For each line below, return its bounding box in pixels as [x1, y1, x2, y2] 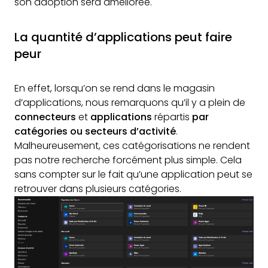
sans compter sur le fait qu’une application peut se [14, 167, 252, 181]
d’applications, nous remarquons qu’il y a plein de [14, 96, 245, 109]
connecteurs [14, 110, 78, 124]
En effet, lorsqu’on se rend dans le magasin [14, 81, 215, 95]
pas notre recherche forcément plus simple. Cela [14, 153, 242, 167]
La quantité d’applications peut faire [14, 29, 232, 45]
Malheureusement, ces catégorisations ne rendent [14, 139, 250, 153]
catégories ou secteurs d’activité [14, 124, 176, 138]
